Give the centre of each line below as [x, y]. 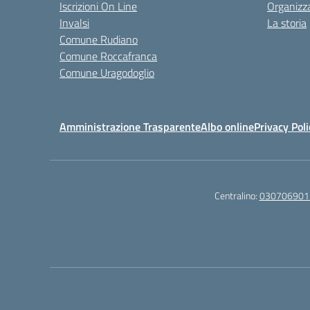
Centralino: [237, 196]
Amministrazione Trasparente [130, 127]
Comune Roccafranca [108, 56]
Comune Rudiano [99, 40]
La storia [287, 23]
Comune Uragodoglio [107, 73]
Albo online [227, 127]
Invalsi [74, 23]
